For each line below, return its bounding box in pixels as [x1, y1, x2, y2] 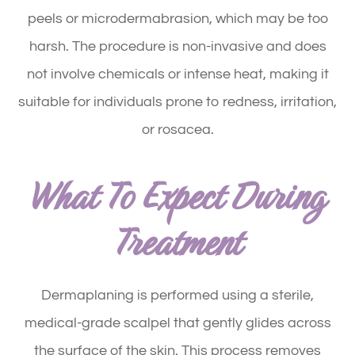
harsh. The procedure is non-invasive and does [29, 38, 326, 54]
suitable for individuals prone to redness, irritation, [18, 94, 337, 109]
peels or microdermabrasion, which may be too [27, 10, 328, 26]
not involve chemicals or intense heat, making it [26, 66, 329, 82]
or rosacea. [141, 121, 214, 137]
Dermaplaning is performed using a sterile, [41, 287, 314, 303]
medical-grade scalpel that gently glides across [24, 315, 331, 330]
